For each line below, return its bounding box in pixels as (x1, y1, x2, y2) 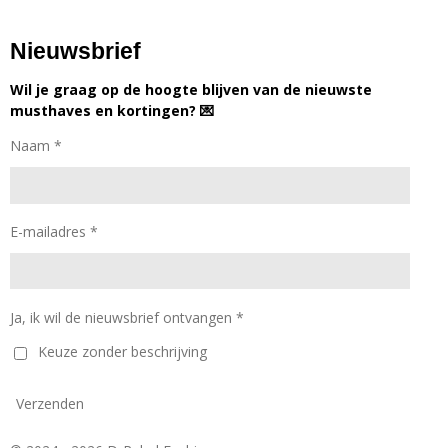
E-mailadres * (10, 222, 98, 242)
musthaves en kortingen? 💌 (10, 101, 214, 121)
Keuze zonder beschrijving (38, 342, 208, 362)
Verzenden (16, 394, 84, 414)
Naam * (10, 136, 62, 156)
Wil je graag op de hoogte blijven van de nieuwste (10, 80, 372, 100)
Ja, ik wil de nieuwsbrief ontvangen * (10, 307, 244, 327)
